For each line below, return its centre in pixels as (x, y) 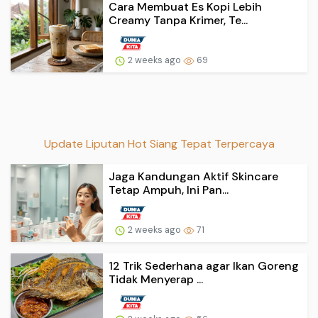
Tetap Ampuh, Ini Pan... (169, 190)
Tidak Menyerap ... (156, 280)
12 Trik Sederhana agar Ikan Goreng (204, 266)
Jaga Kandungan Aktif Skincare (193, 177)
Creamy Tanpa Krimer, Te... (178, 20)
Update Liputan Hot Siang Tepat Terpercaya (159, 144)
